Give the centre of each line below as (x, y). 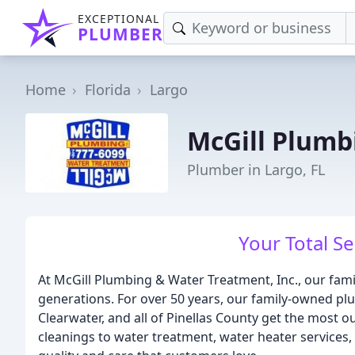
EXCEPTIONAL (118, 19)
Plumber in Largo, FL (256, 169)
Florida (108, 90)
